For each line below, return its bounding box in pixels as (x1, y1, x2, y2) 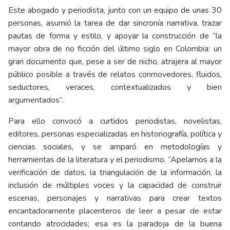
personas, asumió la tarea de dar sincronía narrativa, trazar (8, 17, 222, 29)
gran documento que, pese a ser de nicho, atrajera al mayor (8, 55, 222, 67)
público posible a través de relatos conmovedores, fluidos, (8, 68, 222, 80)
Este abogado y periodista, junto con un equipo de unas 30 (8, 4, 222, 16)
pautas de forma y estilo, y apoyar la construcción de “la (8, 30, 222, 42)
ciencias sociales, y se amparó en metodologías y (8, 141, 222, 152)
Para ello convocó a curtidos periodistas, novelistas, (8, 115, 222, 127)
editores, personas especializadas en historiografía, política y (8, 128, 222, 140)
